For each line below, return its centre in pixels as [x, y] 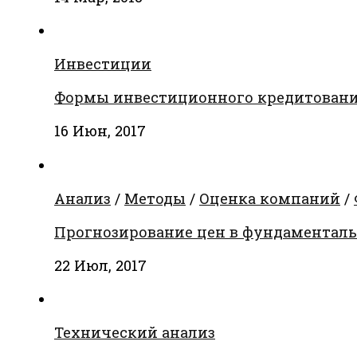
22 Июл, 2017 [100, 265]
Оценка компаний [270, 198]
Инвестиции [103, 64]
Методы [155, 198]
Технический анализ [135, 332]
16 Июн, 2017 [100, 131]
